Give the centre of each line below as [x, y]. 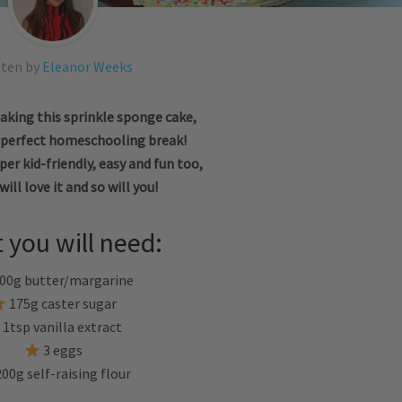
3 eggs [61, 350]
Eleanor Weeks [87, 66]
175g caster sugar [61, 303]
